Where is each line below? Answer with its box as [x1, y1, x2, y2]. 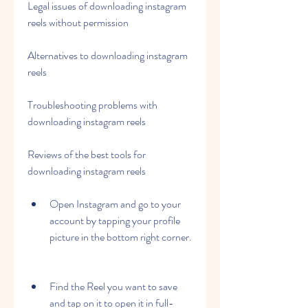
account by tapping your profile [49, 212, 180, 228]
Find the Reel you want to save [49, 278, 177, 294]
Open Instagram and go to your [49, 196, 181, 212]
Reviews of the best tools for [27, 146, 146, 162]
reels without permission [27, 14, 129, 30]
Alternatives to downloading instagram [27, 47, 188, 63]
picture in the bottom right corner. [49, 229, 192, 245]
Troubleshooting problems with [27, 97, 157, 113]
